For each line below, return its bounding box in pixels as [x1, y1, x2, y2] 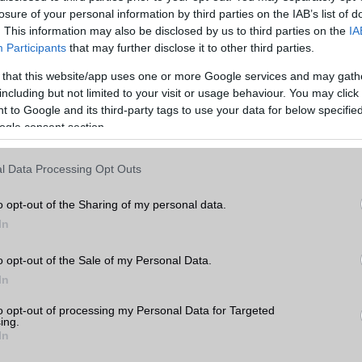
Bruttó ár [183, 266, 227, 281]
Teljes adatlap [22, 2, 85, 15]
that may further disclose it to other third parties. [66, 41, 314, 55]
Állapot [53, 266, 87, 281]
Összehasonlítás [182, 2, 259, 15]
